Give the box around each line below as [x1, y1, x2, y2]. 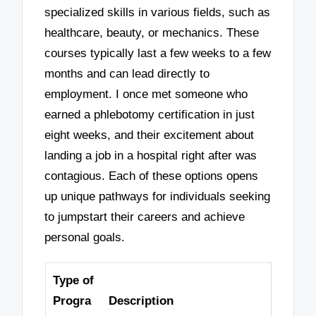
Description [108, 294, 174, 308]
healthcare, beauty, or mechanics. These [44, 26, 260, 40]
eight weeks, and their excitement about [44, 128, 255, 142]
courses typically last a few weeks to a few [44, 47, 272, 61]
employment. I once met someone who [44, 87, 248, 102]
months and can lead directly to [44, 67, 210, 81]
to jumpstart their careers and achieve [44, 210, 245, 224]
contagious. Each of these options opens [44, 169, 259, 183]
